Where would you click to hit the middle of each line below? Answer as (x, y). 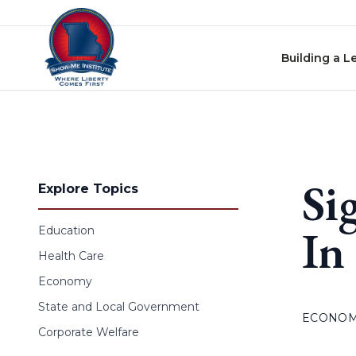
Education (66, 230)
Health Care (71, 256)
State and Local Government (119, 307)
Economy (65, 281)
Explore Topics (88, 189)
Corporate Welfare (89, 332)
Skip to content (55, 15)
